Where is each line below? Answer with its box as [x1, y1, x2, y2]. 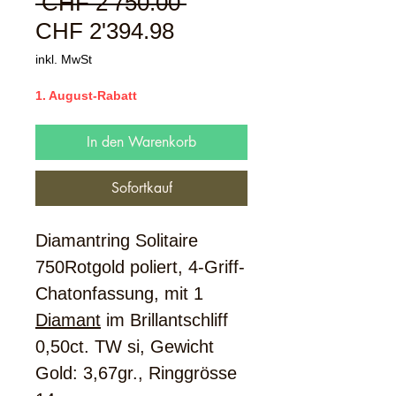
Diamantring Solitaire [35, 231, 198, 250]
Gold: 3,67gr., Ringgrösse [35, 363, 237, 383]
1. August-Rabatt [35, 88, 137, 103]
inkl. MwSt [35, 52, 92, 66]
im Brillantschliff [101, 310, 228, 330]
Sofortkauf [110, 179, 172, 197]
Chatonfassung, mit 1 [35, 284, 203, 303]
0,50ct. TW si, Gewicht [35, 337, 214, 356]
